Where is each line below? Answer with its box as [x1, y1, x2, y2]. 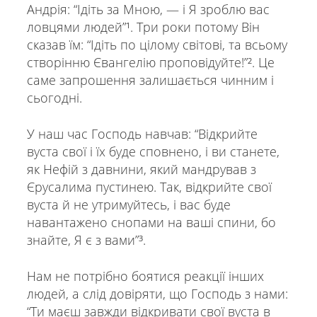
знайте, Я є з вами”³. [26, 231, 146, 249]
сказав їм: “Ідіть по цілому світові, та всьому [26, 36, 287, 54]
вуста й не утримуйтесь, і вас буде [26, 196, 231, 214]
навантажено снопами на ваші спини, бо [26, 214, 276, 231]
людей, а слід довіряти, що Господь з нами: [26, 285, 288, 303]
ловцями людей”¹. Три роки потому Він [26, 18, 260, 36]
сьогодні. [26, 89, 82, 107]
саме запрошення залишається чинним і [26, 71, 274, 89]
